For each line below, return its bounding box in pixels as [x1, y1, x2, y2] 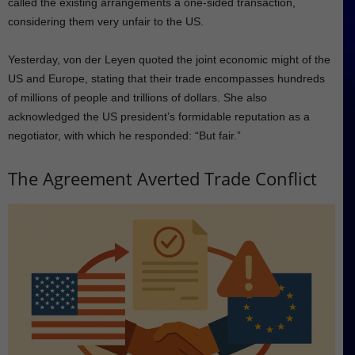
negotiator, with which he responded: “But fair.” [8, 129, 241, 143]
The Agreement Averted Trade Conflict [8, 166, 317, 191]
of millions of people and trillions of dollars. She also [8, 91, 267, 105]
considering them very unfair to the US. [8, 15, 204, 29]
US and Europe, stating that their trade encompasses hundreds [8, 72, 325, 86]
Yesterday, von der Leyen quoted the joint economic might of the [8, 53, 330, 67]
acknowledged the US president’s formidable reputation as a [8, 110, 310, 124]
